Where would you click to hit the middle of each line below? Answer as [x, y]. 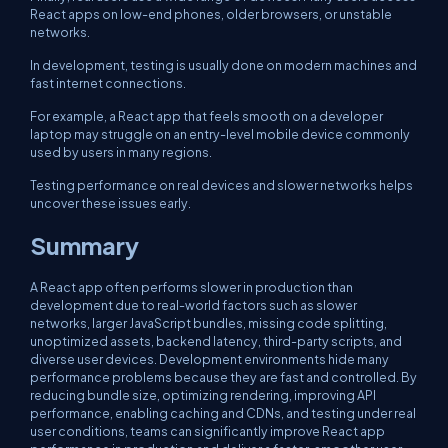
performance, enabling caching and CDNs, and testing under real [223, 413]
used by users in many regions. [121, 152]
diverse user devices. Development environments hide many [209, 359]
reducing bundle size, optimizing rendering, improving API [203, 395]
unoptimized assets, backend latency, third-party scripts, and [216, 341]
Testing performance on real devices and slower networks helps [221, 185]
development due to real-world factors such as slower [193, 305]
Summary [84, 245]
